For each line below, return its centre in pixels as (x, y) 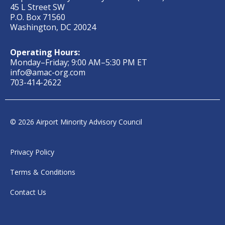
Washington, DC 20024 (53, 27)
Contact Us (28, 192)
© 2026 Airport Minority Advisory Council (76, 122)
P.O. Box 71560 (38, 17)
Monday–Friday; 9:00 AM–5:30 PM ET (79, 62)
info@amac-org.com (48, 72)
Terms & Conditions (43, 172)
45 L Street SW (37, 7)
